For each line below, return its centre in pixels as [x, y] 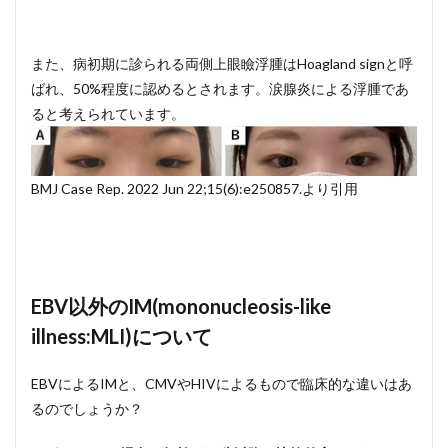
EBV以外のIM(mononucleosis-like [181, 306]
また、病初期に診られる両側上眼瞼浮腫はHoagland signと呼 [222, 64]
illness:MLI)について [121, 336]
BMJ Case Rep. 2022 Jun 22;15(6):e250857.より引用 [194, 189]
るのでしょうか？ [87, 409]
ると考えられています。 [108, 114]
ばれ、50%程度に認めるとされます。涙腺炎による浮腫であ [220, 89]
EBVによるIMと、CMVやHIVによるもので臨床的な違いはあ [221, 384]
